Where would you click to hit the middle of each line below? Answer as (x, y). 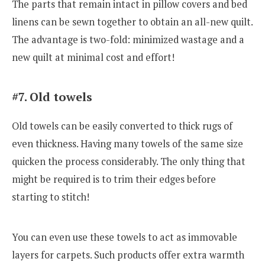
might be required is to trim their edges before (114, 180)
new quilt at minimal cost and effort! (93, 58)
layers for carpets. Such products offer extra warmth (128, 255)
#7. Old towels (52, 97)
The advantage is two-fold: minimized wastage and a (128, 40)
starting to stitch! (51, 197)
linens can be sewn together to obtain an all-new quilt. (132, 22)
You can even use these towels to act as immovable (125, 237)
